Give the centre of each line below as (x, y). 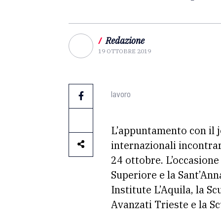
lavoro (121, 94)
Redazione (125, 41)
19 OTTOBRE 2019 (125, 51)
